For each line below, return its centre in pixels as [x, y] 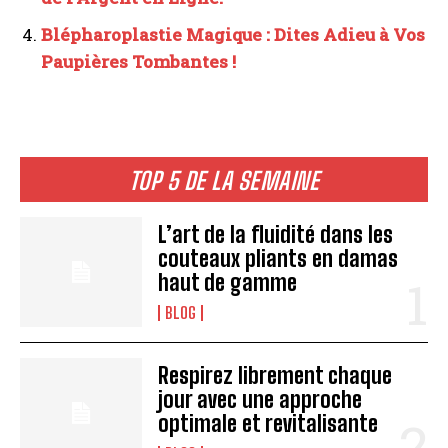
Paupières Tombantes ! [138, 61]
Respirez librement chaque [275, 376]
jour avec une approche [260, 400]
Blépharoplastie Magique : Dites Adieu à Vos [233, 34]
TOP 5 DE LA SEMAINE [224, 180]
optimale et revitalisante [268, 424]
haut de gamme [228, 283]
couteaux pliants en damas [278, 259]
